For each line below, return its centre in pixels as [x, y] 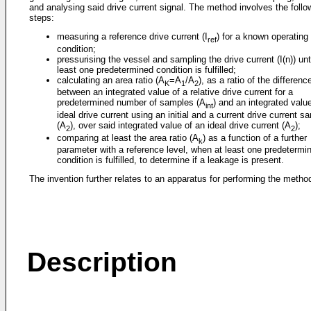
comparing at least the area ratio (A [128, 137]
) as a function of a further [255, 137]
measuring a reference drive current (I [132, 36]
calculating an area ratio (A [111, 80]
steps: [42, 18]
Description [102, 262]
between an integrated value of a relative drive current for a [175, 92]
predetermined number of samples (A [131, 103]
